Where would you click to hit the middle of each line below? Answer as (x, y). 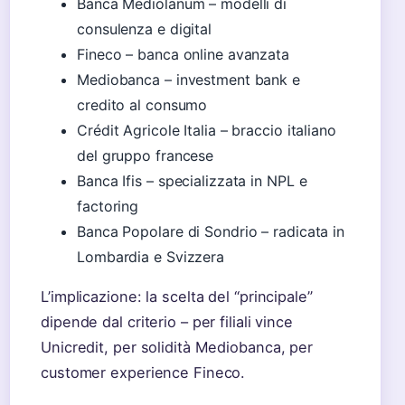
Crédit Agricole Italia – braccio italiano (207, 130)
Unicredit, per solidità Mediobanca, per (177, 347)
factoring (108, 206)
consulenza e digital (144, 29)
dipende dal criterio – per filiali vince (167, 322)
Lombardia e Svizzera (151, 257)
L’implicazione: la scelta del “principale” (177, 297)
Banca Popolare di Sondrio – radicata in (211, 231)
